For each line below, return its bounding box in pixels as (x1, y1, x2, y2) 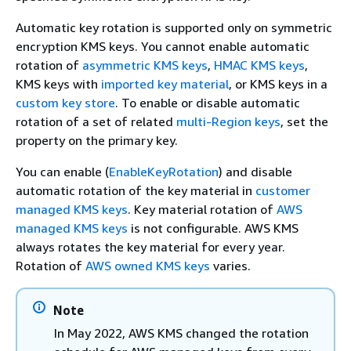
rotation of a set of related (16, 114, 176, 129)
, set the (280, 114, 328, 129)
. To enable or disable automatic (115, 95, 300, 110)
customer (255, 183, 310, 198)
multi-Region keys (176, 114, 280, 129)
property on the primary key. (16, 132, 178, 148)
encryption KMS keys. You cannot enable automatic (16, 38, 309, 54)
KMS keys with (16, 76, 101, 92)
